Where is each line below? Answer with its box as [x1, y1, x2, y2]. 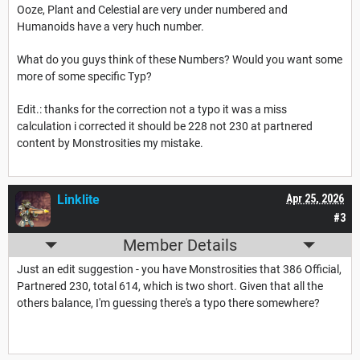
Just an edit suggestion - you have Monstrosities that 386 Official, [17, 263, 342, 276]
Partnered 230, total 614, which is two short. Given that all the [17, 280, 323, 293]
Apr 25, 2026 [286, 192, 344, 206]
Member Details [123, 235, 237, 256]
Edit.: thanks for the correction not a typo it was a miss [17, 103, 287, 117]
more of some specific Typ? [17, 70, 152, 84]
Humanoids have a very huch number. [17, 20, 204, 34]
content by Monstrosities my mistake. [17, 137, 206, 150]
